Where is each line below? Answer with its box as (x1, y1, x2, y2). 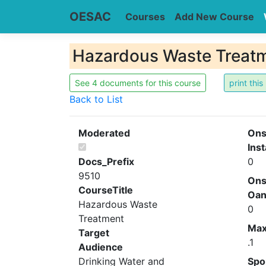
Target (78, 227, 109, 239)
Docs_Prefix (78, 156, 134, 167)
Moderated (78, 127, 130, 139)
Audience (78, 241, 123, 253)
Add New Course (175, 11, 254, 23)
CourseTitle (78, 184, 133, 196)
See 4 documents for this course (75, 78, 201, 88)
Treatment (78, 213, 124, 224)
